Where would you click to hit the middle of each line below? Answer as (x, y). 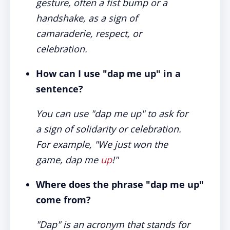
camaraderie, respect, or (89, 33)
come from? (63, 200)
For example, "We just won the (102, 144)
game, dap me (68, 160)
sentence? (60, 89)
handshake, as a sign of (87, 18)
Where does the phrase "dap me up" (120, 184)
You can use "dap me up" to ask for (112, 113)
